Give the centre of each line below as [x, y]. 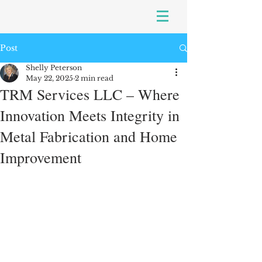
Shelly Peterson [54, 68]
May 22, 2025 [49, 78]
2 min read [94, 78]
